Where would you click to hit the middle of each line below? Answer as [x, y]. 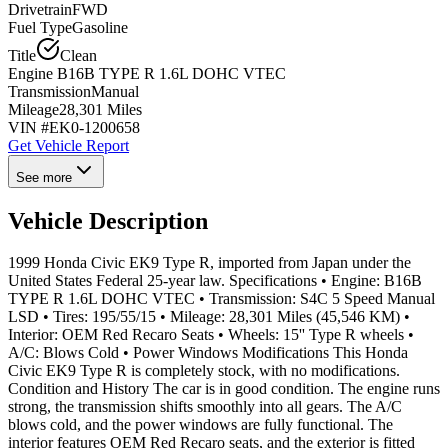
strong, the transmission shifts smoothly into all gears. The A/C [205, 407]
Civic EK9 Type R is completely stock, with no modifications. [204, 371]
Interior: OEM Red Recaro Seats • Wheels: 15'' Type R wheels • [211, 335]
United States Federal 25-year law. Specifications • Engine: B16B [215, 281]
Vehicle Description [108, 220]
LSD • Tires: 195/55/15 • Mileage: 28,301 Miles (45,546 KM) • [209, 317]
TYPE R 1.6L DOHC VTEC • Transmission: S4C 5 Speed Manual [221, 299]
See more [44, 177]
